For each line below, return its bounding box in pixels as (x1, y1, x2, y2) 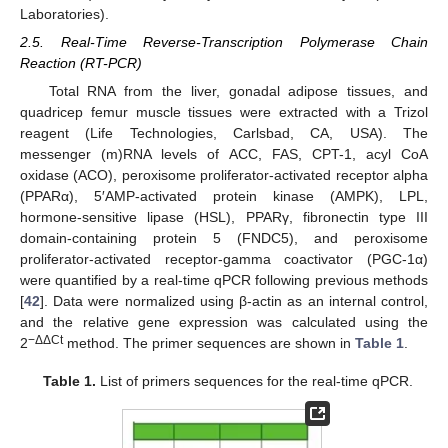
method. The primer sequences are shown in (63, 335, 355, 352)
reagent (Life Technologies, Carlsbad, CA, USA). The (20, 125, 428, 142)
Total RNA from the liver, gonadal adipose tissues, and (48, 83, 428, 100)
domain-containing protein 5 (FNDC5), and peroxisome (20, 230, 428, 247)
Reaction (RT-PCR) (20, 54, 142, 71)
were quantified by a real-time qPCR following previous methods (20, 272, 428, 289)
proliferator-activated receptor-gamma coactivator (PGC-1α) (20, 251, 428, 268)
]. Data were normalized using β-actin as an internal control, (40, 293, 428, 310)
